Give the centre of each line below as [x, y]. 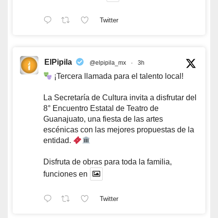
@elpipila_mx [108, 63]
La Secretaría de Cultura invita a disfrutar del [120, 98]
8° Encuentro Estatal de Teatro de [101, 109]
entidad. [58, 141]
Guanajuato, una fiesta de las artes [103, 119]
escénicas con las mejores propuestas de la [119, 130]
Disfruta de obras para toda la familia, [108, 162]
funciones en [65, 174]
